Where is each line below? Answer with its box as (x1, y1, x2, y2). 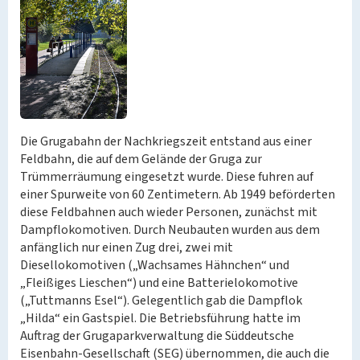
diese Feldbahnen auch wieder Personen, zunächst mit (20, 203, 317, 221)
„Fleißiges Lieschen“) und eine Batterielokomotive (20, 274, 298, 292)
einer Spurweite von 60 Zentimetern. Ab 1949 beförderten (20, 186, 335, 203)
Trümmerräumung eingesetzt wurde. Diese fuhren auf (20, 168, 313, 186)
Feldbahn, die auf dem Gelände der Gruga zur (20, 150, 262, 168)
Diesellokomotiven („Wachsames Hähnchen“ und (20, 256, 289, 274)
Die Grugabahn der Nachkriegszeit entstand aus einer (20, 133, 312, 150)
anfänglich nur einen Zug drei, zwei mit (20, 239, 233, 256)
